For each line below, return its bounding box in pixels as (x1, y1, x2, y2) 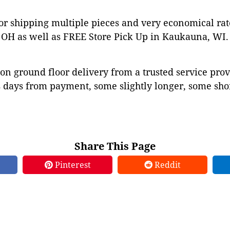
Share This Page (74, 139, 156, 153)
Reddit (152, 159, 181, 170)
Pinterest (52, 159, 91, 170)
